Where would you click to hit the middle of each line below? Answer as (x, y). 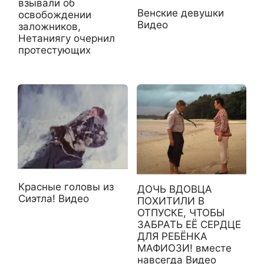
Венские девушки (180, 13)
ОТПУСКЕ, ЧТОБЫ (181, 213)
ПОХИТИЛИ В (171, 201)
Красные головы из (66, 187)
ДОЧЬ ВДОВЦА (174, 189)
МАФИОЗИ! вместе (184, 248)
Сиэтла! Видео (54, 199)
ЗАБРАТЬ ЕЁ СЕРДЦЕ (189, 225)
